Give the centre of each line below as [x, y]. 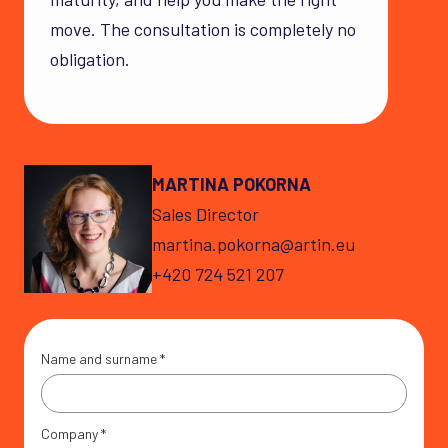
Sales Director [205, 214]
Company [69, 434]
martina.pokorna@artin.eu [253, 244]
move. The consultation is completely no [203, 29]
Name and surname [99, 359]
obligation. [90, 59]
